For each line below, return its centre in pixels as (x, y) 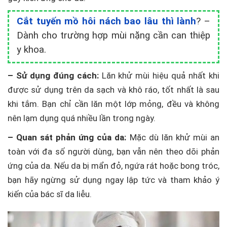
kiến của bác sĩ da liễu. (50, 194)
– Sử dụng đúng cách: (53, 75)
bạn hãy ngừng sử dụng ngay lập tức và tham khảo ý (113, 180)
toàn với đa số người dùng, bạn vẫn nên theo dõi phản (113, 152)
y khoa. (31, 50)
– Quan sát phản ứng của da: (67, 137)
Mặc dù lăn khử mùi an (173, 137)
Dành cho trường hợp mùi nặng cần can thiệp (113, 35)
